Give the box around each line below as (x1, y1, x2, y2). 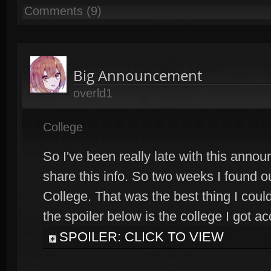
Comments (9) (24, 4, 102, 18)
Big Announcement (73, 65, 202, 85)
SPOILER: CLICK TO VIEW (59, 229, 224, 244)
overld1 (73, 87, 113, 100)
